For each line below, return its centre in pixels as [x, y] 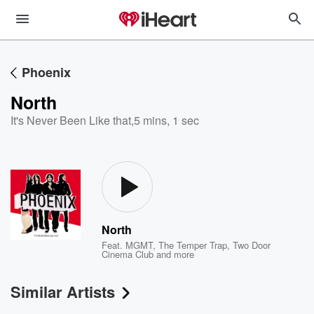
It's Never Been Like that [71, 120]
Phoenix [46, 72]
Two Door [252, 245]
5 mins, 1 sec [166, 120]
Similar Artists [63, 292]
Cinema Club [128, 254]
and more [174, 254]
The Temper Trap [193, 245]
